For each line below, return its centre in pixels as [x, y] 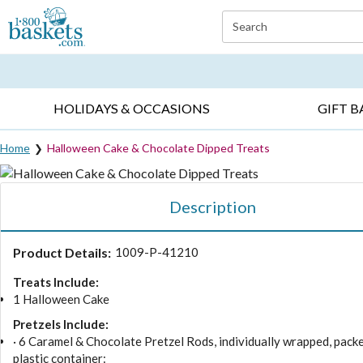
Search [250, 26]
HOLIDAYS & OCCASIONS [132, 109]
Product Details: [62, 252]
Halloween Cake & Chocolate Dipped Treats [158, 147]
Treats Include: [56, 282]
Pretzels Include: [61, 324]
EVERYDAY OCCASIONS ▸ [72, 51]
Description [212, 206]
